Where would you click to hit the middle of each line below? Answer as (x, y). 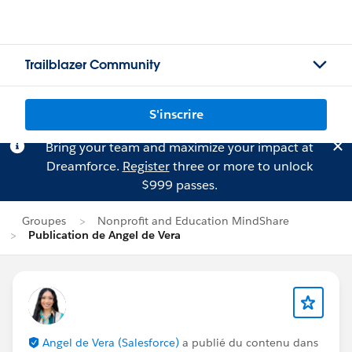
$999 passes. (179, 185)
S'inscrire (176, 114)
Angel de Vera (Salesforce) (109, 343)
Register (146, 166)
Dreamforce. (84, 166)
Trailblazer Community (93, 65)
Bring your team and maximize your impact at (179, 147)
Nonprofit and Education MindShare (193, 221)
